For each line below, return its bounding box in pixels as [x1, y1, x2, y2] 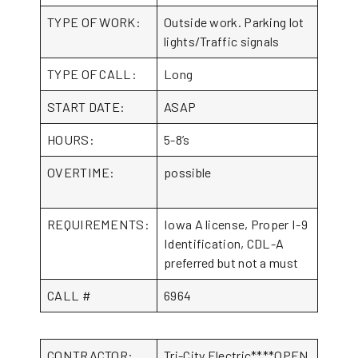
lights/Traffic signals [164, 34, 280, 49]
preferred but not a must [164, 255, 299, 270]
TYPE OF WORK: [47, 14, 141, 30]
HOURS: [47, 132, 94, 147]
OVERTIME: [47, 165, 149, 180]
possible [164, 165, 212, 180]
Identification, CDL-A [164, 236, 284, 251]
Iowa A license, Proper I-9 [164, 217, 308, 232]
